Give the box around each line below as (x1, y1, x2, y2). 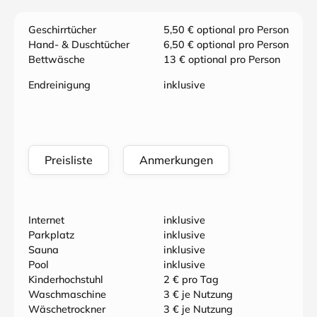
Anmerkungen (139, 153, 213, 167)
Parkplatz (28, 229, 74, 241)
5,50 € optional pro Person (163, 23, 289, 36)
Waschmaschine (28, 288, 106, 301)
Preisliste (45, 153, 93, 167)
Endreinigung (28, 79, 91, 91)
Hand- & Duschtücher (28, 38, 129, 51)
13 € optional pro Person (163, 53, 280, 66)
